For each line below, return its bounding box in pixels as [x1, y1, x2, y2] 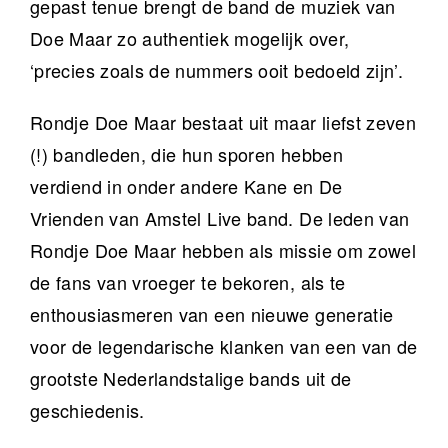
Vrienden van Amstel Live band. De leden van [30, 205, 410, 232]
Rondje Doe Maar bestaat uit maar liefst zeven [30, 109, 417, 136]
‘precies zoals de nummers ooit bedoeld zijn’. [30, 57, 404, 84]
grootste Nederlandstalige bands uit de [30, 365, 352, 392]
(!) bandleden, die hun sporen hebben [30, 141, 343, 168]
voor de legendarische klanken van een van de [30, 333, 418, 360]
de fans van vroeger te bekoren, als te [30, 269, 346, 296]
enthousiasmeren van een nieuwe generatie [30, 301, 394, 328]
